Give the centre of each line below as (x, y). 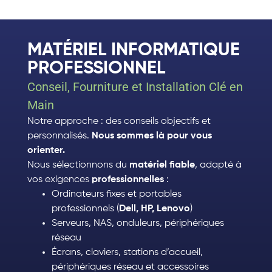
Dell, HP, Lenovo (154, 209)
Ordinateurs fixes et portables (116, 195)
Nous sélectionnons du (78, 165)
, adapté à (218, 165)
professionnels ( (85, 209)
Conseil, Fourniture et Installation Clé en (135, 87)
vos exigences (59, 180)
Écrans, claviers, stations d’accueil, (127, 253)
